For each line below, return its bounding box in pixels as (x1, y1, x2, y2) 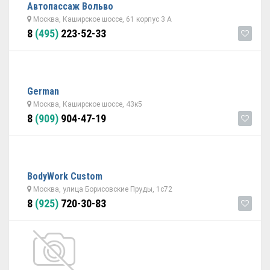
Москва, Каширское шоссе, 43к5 (31, 100, 142, 108)
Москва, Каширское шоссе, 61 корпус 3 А (31, 15, 172, 24)
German (27, 86, 59, 97)
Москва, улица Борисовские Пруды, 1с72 (31, 185, 172, 193)
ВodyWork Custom (27, 171, 102, 182)
